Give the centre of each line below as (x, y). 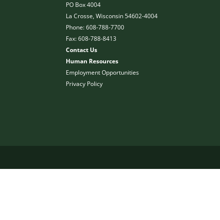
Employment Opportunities (103, 73)
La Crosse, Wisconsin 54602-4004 (112, 16)
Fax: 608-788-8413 (91, 39)
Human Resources (92, 61)
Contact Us (82, 50)
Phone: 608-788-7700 (95, 27)
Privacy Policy (84, 84)
